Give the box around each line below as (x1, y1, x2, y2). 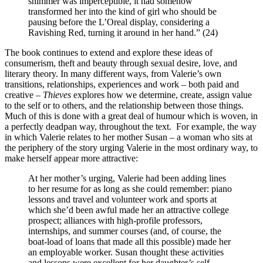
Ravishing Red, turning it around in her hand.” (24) (28, 27, 218, 38)
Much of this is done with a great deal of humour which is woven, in (5, 110, 258, 121)
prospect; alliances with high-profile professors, (28, 215, 203, 225)
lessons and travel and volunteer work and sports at (28, 194, 217, 204)
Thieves (43, 89, 71, 100)
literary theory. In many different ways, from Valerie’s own (5, 68, 221, 79)
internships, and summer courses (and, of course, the (28, 225, 221, 236)
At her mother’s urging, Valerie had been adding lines (28, 173, 226, 183)
